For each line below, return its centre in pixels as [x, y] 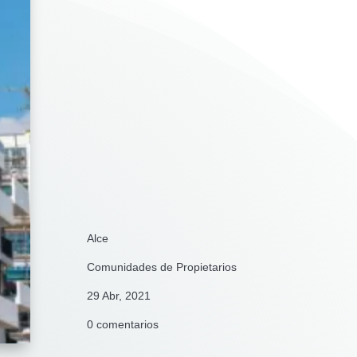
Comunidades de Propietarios [162, 267]
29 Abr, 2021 [119, 295]
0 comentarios [123, 324]
